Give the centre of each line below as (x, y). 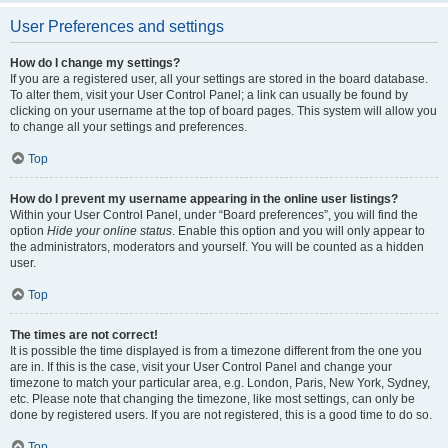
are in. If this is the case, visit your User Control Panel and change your (201, 367)
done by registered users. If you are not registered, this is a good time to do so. (221, 415)
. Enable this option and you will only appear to (298, 231)
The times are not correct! (84, 335)
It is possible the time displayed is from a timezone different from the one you (216, 351)
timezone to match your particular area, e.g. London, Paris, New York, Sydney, (220, 383)
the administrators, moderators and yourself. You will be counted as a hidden (217, 247)
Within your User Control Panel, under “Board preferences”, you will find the (214, 215)
